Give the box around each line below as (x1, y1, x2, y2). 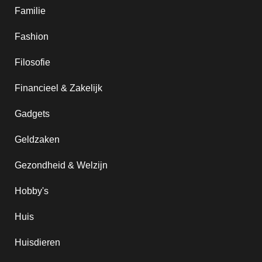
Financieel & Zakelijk (15, 83, 102, 93)
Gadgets (15, 109, 50, 119)
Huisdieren (15, 237, 60, 247)
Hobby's (15, 186, 49, 196)
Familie (15, 6, 46, 16)
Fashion (15, 32, 49, 42)
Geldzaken (15, 135, 60, 144)
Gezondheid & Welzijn (15, 160, 108, 170)
